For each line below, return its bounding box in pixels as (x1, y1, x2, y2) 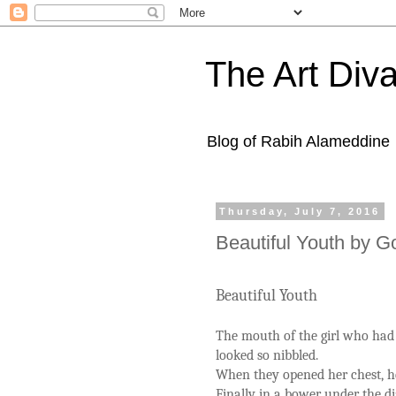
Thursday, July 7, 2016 (219, 206, 381, 217)
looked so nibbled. (216, 346, 318, 363)
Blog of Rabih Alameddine (207, 133, 390, 150)
